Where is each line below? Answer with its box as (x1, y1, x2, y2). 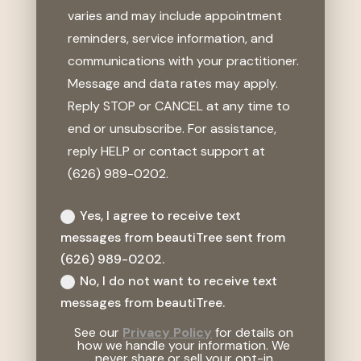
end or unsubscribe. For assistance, (67, 119, 276, 137)
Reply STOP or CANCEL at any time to (67, 97, 290, 114)
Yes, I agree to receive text (79, 206, 241, 224)
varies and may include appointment (67, 6, 282, 24)
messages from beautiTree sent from (60, 228, 285, 246)
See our (74, 323, 123, 341)
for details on (215, 323, 294, 341)
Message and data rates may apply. (67, 74, 278, 92)
